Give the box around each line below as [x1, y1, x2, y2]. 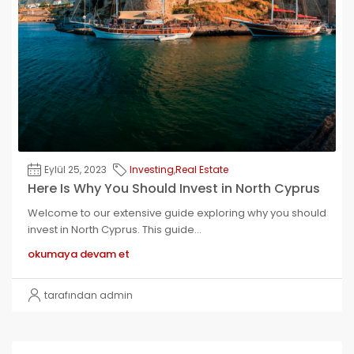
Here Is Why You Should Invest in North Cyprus [28, 179, 320, 198]
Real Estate [175, 163, 228, 177]
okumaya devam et [28, 247, 130, 262]
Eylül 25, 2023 [44, 163, 107, 177]
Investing [130, 163, 174, 177]
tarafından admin [44, 288, 133, 303]
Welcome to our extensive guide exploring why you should [28, 205, 326, 221]
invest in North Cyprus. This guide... [28, 222, 201, 238]
